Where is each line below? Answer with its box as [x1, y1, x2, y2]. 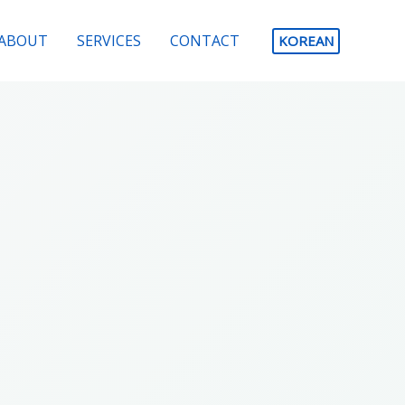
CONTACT [170, 31, 240, 51]
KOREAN [278, 31, 334, 50]
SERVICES [77, 31, 141, 51]
